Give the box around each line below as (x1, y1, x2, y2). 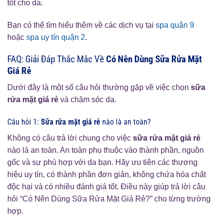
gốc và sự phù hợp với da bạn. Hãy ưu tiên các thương (7, 158, 198, 166)
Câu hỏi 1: (7, 117, 41, 127)
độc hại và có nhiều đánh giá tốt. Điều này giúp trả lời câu (7, 182, 205, 191)
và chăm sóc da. (58, 95, 116, 104)
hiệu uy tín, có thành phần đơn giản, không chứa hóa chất (7, 170, 206, 179)
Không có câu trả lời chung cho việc (7, 133, 133, 142)
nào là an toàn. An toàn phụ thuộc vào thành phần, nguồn (7, 145, 204, 154)
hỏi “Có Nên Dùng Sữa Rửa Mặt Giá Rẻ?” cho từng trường (7, 194, 211, 203)
